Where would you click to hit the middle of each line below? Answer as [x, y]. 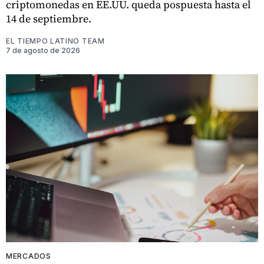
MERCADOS [29, 256]
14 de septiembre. [49, 18]
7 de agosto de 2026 [43, 50]
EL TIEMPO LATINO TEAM [55, 41]
